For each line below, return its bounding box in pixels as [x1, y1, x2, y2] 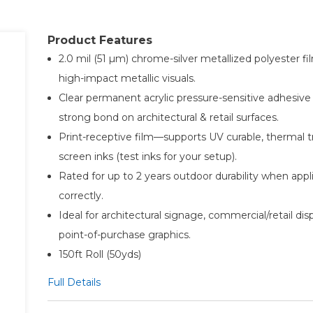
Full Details [47, 275, 101, 289]
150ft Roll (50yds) [58, 247, 141, 261]
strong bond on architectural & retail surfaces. [58, 110, 279, 124]
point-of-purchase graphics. [58, 228, 191, 241]
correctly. [58, 189, 103, 202]
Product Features [47, 33, 152, 47]
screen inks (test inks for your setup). [58, 150, 237, 163]
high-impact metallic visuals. [58, 71, 196, 85]
